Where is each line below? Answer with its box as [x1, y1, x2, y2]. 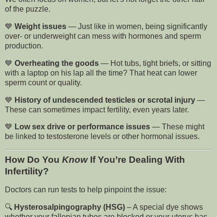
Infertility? [5, 166, 49, 177]
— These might [150, 123, 204, 131]
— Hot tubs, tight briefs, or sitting [99, 59, 211, 67]
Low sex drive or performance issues [15, 123, 150, 131]
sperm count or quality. [5, 78, 82, 87]
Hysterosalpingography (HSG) [14, 202, 125, 211]
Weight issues [15, 22, 66, 31]
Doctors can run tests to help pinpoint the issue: [5, 185, 167, 194]
